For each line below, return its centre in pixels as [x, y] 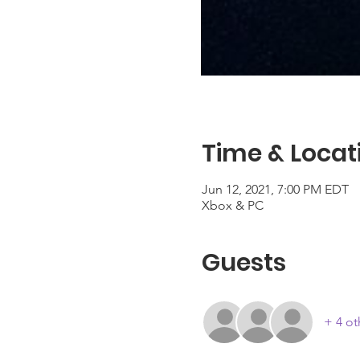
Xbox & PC [232, 205]
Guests [243, 263]
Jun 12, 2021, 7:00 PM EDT [275, 189]
